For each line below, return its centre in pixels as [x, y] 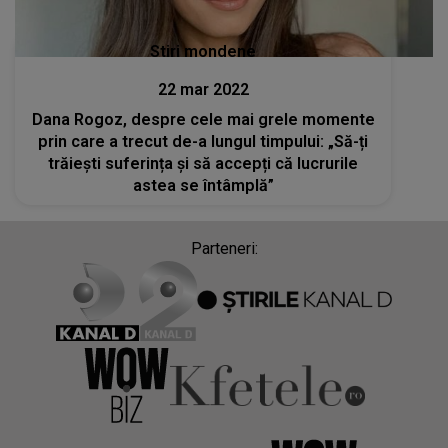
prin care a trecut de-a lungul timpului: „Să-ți [203, 141]
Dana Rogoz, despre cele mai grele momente [203, 119]
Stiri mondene [203, 51]
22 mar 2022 [203, 89]
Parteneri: [224, 248]
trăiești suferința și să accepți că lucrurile [203, 163]
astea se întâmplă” [203, 185]
